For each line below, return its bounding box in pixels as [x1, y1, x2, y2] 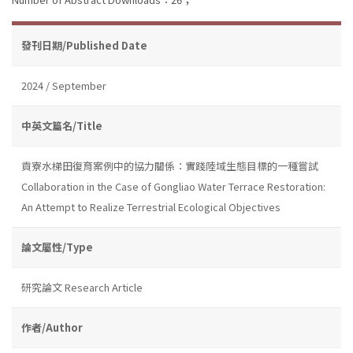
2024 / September [21, 77, 106, 93]
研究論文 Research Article [21, 279, 143, 295]
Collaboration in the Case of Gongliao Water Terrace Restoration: [21, 178, 325, 194]
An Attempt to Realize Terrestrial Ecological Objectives [21, 199, 281, 214]
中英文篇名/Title [21, 117, 102, 133]
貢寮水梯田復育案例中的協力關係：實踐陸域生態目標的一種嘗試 [21, 158, 318, 173]
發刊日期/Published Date [21, 37, 147, 53]
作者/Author [21, 319, 83, 335]
